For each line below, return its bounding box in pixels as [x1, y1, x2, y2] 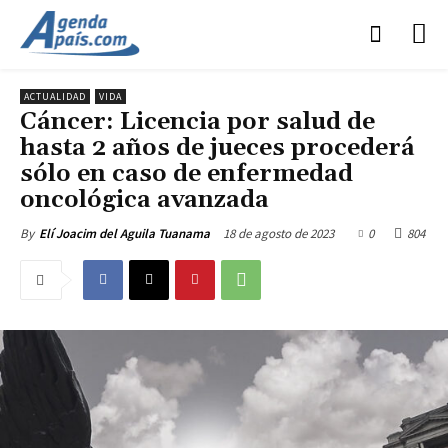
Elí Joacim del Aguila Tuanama [39, 224, 210, 242]
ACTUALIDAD [24, 89, 86, 103]
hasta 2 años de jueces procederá [20, 132, 415, 163]
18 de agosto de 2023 [223, 224, 334, 242]
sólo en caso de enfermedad [20, 158, 353, 189]
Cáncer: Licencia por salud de [20, 106, 375, 137]
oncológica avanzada [20, 184, 269, 215]
